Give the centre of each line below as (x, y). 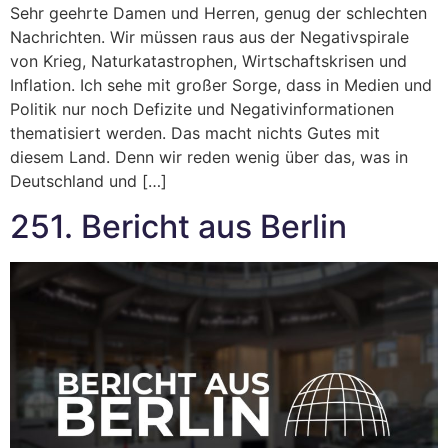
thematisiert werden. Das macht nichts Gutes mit (195, 133)
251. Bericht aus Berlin (178, 226)
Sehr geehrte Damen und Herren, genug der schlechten (218, 13)
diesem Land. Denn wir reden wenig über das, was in (209, 157)
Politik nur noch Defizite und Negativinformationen (202, 109)
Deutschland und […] (88, 181)
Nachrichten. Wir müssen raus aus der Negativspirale (209, 37)
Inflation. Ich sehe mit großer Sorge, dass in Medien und (221, 85)
